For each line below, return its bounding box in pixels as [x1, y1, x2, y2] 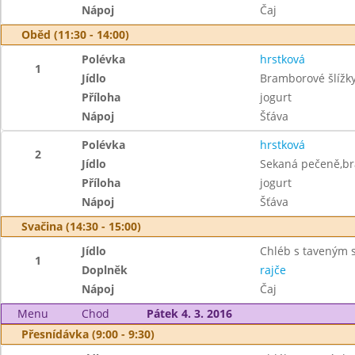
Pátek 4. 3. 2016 [146, 306, 232, 321]
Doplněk [82, 262, 128, 277]
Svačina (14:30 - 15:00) [21, 219, 141, 234]
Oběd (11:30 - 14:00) [21, 27, 129, 42]
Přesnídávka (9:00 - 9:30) [21, 326, 155, 342]
